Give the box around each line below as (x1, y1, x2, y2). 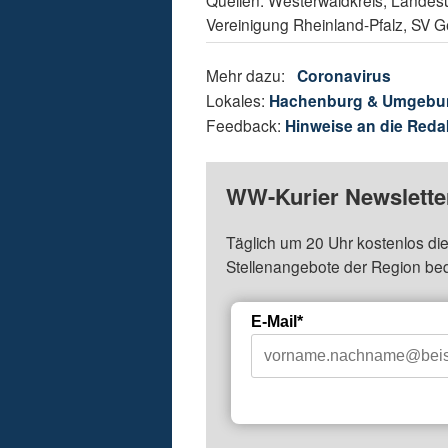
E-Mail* (251, 313, 304, 331)
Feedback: (206, 114, 286, 137)
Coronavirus (297, 64, 392, 88)
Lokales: (206, 89, 270, 112)
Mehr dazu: (206, 64, 298, 87)
